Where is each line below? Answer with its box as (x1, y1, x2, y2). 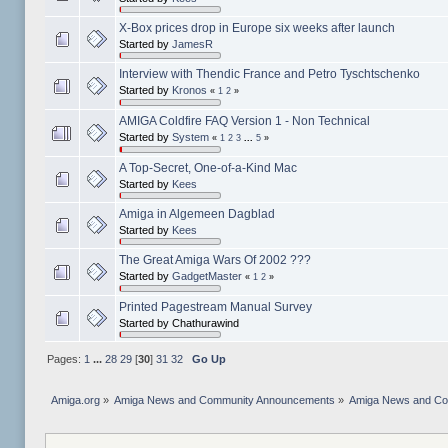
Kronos (171, 84, 207, 97)
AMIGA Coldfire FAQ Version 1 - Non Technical (118, 114, 370, 129)
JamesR (171, 38, 213, 51)
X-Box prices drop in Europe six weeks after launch (118, 21, 395, 36)
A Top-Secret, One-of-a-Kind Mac (118, 161, 297, 176)
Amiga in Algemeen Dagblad (118, 207, 275, 222)
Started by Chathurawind (118, 317, 239, 330)
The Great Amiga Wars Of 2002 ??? (118, 253, 311, 268)
